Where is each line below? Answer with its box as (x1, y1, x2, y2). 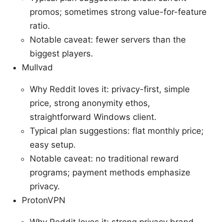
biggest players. (30, 49, 93, 59)
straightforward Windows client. (30, 112, 157, 122)
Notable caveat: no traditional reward (30, 154, 179, 164)
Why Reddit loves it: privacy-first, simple (30, 84, 190, 95)
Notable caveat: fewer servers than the (30, 35, 186, 45)
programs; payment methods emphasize (30, 167, 190, 178)
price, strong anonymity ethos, (30, 98, 150, 109)
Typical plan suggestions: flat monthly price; (30, 126, 204, 136)
